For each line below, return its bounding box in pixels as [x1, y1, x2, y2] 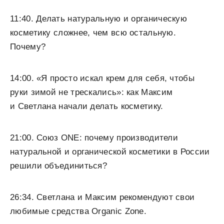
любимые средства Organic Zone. [10, 206, 147, 216]
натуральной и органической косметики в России [10, 147, 210, 156]
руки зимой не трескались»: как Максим [10, 87, 173, 97]
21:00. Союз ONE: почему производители [10, 133, 178, 142]
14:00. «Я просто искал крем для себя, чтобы [10, 73, 194, 83]
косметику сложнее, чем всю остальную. [10, 28, 176, 37]
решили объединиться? [10, 161, 107, 170]
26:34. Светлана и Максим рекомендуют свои [10, 192, 195, 202]
